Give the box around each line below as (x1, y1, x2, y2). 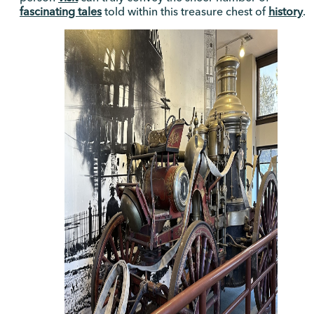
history (268, 4, 303, 19)
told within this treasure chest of (102, 4, 268, 19)
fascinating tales (20, 4, 102, 19)
